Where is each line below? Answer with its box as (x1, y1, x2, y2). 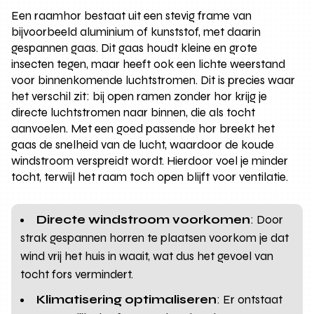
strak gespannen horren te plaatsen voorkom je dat (20, 230, 289, 245)
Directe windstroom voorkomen (36, 212, 251, 227)
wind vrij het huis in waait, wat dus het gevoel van (20, 248, 274, 264)
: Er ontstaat (217, 292, 283, 307)
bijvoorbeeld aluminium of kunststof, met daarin (11, 24, 261, 39)
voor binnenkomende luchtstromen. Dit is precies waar (11, 72, 296, 88)
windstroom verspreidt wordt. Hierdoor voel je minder (11, 153, 289, 168)
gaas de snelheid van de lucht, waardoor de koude (11, 137, 275, 152)
